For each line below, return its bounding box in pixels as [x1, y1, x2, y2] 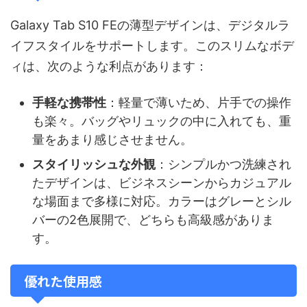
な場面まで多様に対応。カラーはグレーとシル [32, 194, 291, 209]
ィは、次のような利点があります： [10, 58, 208, 73]
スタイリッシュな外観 [32, 157, 156, 172]
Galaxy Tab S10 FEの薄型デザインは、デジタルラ [10, 17, 290, 32]
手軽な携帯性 [32, 95, 106, 110]
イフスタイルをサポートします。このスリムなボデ [10, 38, 294, 53]
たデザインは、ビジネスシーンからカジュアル [32, 175, 291, 191]
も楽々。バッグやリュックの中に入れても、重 [32, 114, 291, 129]
